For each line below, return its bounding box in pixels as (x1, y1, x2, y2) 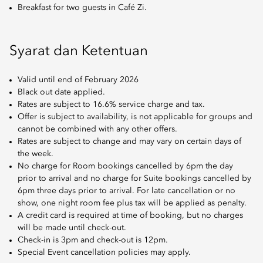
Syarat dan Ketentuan (9, 45, 148, 59)
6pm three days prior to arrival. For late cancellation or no (18, 187, 235, 195)
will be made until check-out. (18, 224, 126, 232)
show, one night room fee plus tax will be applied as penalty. (18, 199, 247, 208)
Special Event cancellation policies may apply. (18, 248, 191, 257)
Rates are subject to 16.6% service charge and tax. (18, 100, 205, 109)
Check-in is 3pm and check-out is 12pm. (18, 236, 168, 245)
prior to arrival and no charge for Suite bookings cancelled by (18, 174, 251, 183)
